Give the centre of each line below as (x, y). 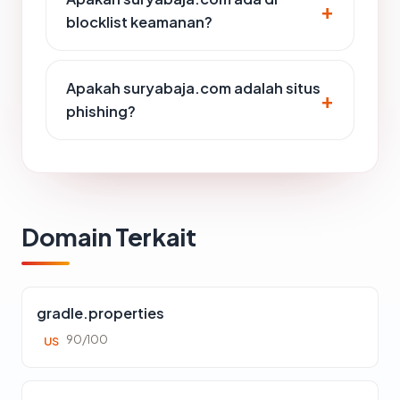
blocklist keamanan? (139, 22)
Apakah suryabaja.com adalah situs (193, 88)
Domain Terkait (109, 237)
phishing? (101, 111)
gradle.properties (100, 313)
